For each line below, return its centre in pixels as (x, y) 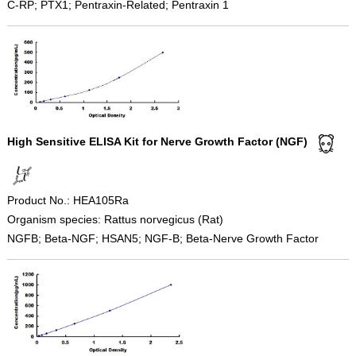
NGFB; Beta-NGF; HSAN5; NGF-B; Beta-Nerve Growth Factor (163, 238)
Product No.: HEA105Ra (68, 200)
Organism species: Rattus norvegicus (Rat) (115, 219)
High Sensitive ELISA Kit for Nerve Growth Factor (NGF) (157, 142)
